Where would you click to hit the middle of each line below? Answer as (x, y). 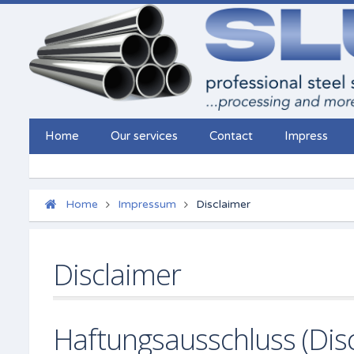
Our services (144, 136)
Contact (231, 136)
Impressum (147, 205)
